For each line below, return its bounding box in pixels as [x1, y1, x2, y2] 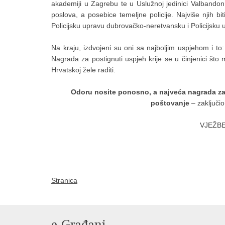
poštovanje [151, 99, 189, 107]
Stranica [51, 176, 77, 185]
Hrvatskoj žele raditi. [51, 66, 116, 74]
